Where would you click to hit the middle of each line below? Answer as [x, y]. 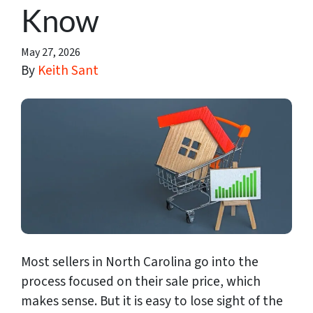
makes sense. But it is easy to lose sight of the [152, 301]
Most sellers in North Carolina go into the [140, 262]
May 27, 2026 [51, 52]
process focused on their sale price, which [141, 281]
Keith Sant [68, 70]
